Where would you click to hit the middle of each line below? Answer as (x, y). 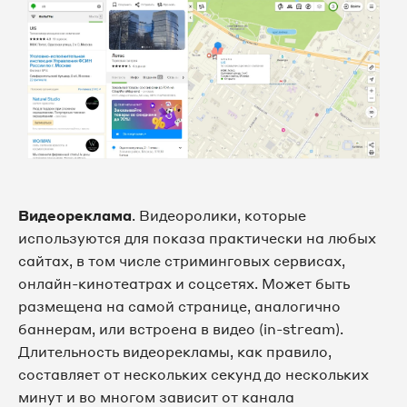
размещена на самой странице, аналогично (179, 306)
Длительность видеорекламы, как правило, (175, 351)
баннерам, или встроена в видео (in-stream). (181, 328)
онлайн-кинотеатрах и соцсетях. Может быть (184, 283)
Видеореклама (75, 215)
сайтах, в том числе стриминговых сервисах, (182, 260)
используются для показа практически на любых (197, 238)
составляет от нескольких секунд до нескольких (194, 374)
